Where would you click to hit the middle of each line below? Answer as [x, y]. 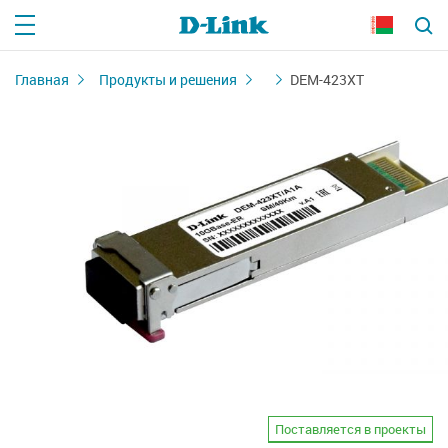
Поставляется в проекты [350, 428]
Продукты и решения [168, 79]
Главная [42, 79]
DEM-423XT [327, 79]
